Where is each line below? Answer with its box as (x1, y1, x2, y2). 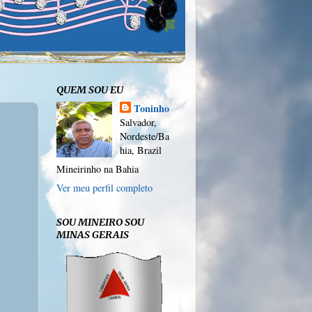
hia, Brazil (119, 143, 162, 157)
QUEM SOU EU (56, 84, 123, 97)
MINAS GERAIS (56, 228, 129, 241)
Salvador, (119, 115, 157, 129)
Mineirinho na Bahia (56, 162, 139, 175)
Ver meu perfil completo (56, 180, 153, 194)
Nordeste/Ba (119, 129, 169, 143)
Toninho (133, 100, 169, 116)
